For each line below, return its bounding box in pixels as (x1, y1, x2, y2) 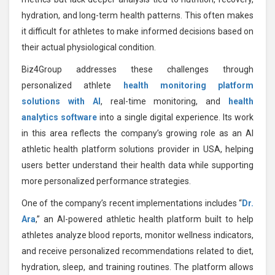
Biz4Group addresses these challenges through (21, 64, 254, 74)
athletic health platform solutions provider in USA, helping (21, 144, 254, 154)
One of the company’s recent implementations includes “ (21, 198, 242, 208)
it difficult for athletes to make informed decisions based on (21, 26, 254, 36)
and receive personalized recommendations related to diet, (21, 246, 254, 256)
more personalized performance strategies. (21, 176, 191, 186)
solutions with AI (21, 96, 101, 106)
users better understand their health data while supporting (21, 160, 254, 170)
